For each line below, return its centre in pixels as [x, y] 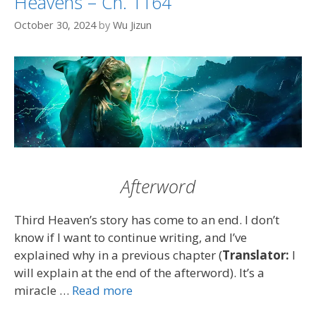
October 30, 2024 [55, 25]
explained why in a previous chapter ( [118, 255]
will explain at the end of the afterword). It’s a [139, 272]
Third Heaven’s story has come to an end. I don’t [147, 219]
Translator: [256, 255]
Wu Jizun [132, 25]
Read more [102, 290]
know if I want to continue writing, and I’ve [130, 237]
